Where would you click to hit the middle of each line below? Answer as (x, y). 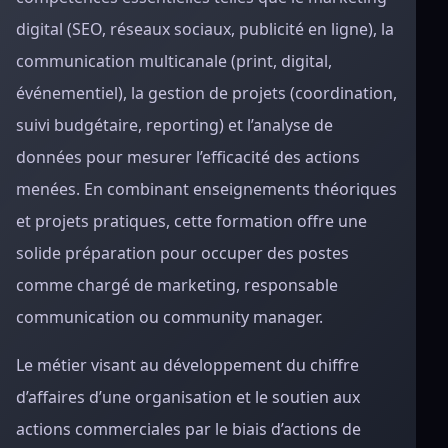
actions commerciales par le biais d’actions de (188, 429)
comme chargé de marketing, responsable (177, 285)
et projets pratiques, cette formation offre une (191, 221)
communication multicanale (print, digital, (174, 61)
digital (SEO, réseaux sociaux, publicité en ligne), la (205, 29)
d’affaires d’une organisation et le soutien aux (188, 397)
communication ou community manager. (169, 317)
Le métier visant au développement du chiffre (187, 365)
